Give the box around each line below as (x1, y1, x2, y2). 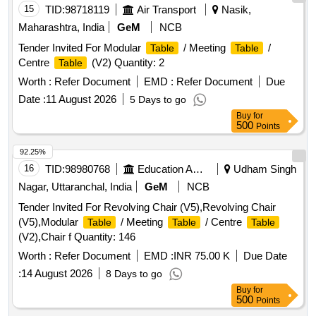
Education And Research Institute (193, 163, 203, 176)
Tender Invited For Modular (18, 42, 144, 54)
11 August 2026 (46, 93, 116, 106)
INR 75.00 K (174, 250, 230, 262)
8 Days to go (106, 268, 162, 280)
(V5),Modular (18, 216, 81, 229)
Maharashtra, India (18, 21, 104, 34)
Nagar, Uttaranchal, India (18, 181, 132, 193)
